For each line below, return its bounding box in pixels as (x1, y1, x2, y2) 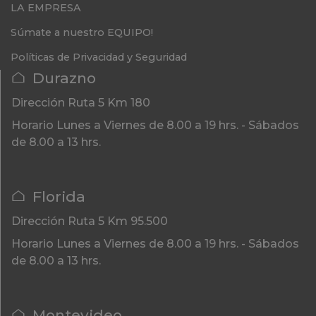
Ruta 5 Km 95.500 (68, 214, 168, 228)
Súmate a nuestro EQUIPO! (11, 25, 153, 39)
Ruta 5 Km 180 (68, 95, 150, 109)
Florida (32, 188, 86, 206)
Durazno (32, 69, 97, 87)
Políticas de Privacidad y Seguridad (11, 51, 187, 64)
